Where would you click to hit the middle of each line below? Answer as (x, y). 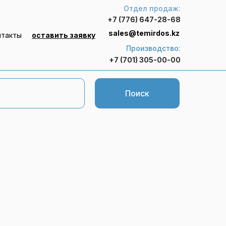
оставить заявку (64, 35)
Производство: (153, 48)
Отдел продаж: (152, 8)
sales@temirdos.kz (144, 33)
